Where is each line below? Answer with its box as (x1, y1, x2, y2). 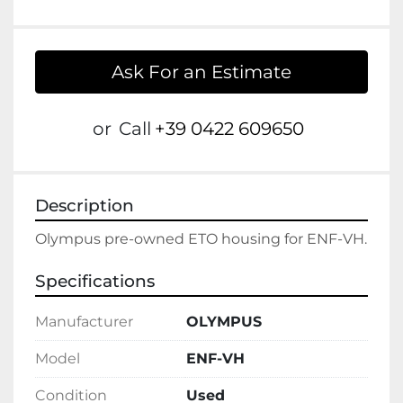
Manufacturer (35, 313, 133, 331)
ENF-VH (186, 350, 245, 368)
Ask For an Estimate (112, 61, 291, 84)
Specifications (35, 271, 155, 292)
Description (35, 195, 134, 217)
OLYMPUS (186, 313, 262, 331)
